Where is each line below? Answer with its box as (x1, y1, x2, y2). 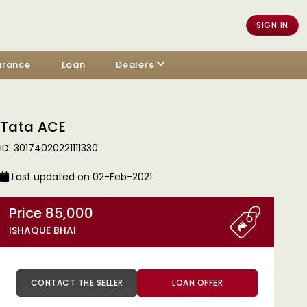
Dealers (116, 58, 154, 71)
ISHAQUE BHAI (9, 223, 76, 237)
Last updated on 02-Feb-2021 (9, 170, 152, 184)
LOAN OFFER (172, 277, 223, 288)
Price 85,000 (45, 204, 93, 223)
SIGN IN (256, 19, 288, 31)
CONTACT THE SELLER (96, 277, 123, 288)
